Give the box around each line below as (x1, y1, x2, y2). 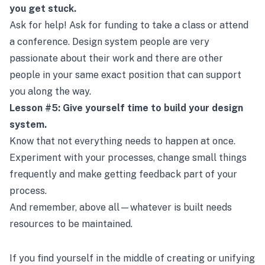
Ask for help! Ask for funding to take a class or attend (9, 20, 248, 31)
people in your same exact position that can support (9, 69, 241, 80)
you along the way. (9, 86, 91, 97)
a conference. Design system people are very (9, 36, 209, 47)
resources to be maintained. (9, 218, 132, 230)
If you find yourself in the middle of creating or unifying (9, 253, 255, 264)
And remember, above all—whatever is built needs (9, 202, 232, 213)
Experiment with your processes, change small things (9, 152, 247, 163)
